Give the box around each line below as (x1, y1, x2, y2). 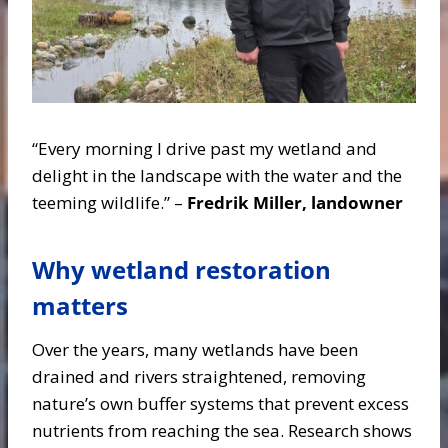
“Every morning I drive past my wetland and (32, 137, 377, 160)
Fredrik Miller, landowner (183, 191, 403, 214)
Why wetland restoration (32, 253, 331, 286)
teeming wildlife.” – (32, 191, 183, 214)
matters (32, 289, 134, 322)
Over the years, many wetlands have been (32, 338, 358, 361)
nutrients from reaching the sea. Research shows (32, 419, 412, 442)
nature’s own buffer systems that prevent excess (32, 392, 409, 415)
